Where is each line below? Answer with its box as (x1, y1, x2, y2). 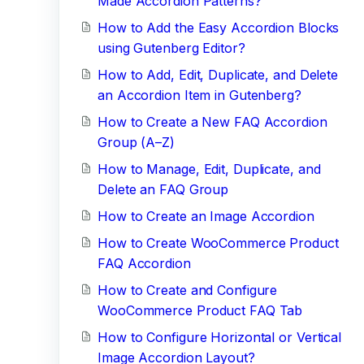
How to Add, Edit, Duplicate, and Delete (97, 67, 339, 83)
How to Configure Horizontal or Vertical (97, 329, 342, 345)
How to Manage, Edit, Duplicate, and (97, 161, 321, 177)
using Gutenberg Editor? (97, 40, 245, 56)
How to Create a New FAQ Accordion (97, 114, 327, 130)
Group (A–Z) (97, 134, 175, 150)
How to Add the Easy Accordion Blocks (97, 19, 340, 36)
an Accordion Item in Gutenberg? (97, 87, 301, 103)
